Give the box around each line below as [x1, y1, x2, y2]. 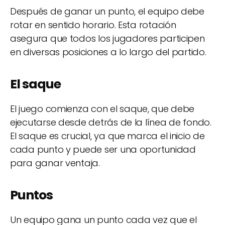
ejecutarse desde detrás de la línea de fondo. [10, 116, 211, 129]
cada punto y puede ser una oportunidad [10, 143, 196, 156]
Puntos [10, 186, 53, 204]
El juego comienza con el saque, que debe [10, 102, 195, 115]
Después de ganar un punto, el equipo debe [10, 5, 204, 18]
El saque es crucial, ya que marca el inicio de [10, 129, 205, 142]
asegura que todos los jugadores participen [10, 32, 205, 45]
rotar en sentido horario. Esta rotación [10, 18, 176, 31]
